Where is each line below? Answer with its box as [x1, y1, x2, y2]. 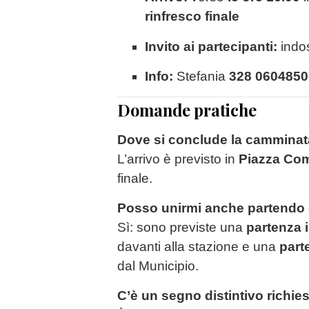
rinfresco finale [145, 9, 239, 24]
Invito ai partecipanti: [145, 39, 277, 54]
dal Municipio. [117, 259, 199, 274]
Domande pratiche [117, 99, 257, 121]
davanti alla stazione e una [117, 239, 279, 255]
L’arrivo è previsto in [117, 152, 239, 167]
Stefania [173, 68, 229, 83]
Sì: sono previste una [117, 220, 246, 235]
